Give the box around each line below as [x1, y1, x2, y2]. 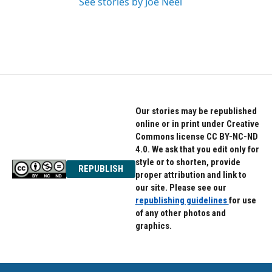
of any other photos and [135, 208, 226, 219]
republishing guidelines [135, 195, 229, 206]
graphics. [135, 220, 172, 231]
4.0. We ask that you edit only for [135, 144, 259, 155]
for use [228, 195, 256, 206]
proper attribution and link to [135, 169, 246, 180]
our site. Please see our [135, 182, 226, 193]
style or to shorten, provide [135, 157, 240, 168]
